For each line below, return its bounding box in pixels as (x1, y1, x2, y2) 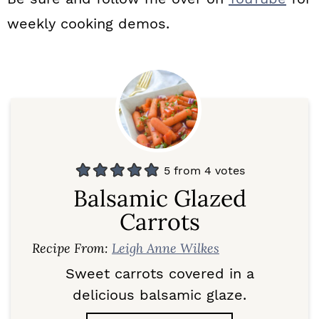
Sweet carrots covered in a (65, 265, 254, 282)
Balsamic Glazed (73, 184, 246, 213)
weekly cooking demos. (7, 15, 169, 32)
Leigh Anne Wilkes (112, 239, 219, 256)
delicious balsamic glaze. (73, 286, 246, 303)
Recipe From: (32, 239, 112, 256)
